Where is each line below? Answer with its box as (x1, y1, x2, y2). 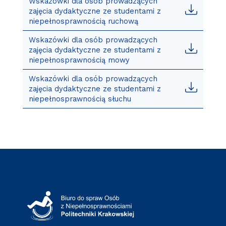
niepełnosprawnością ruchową (28, 16, 138, 26)
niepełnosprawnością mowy (28, 55, 130, 65)
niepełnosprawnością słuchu (28, 94, 131, 103)
